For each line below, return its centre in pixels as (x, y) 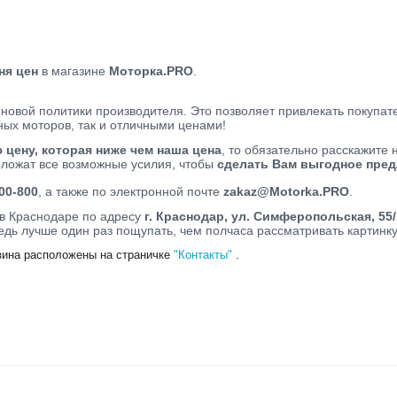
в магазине (74, 71)
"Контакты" (203, 254)
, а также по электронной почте (131, 191)
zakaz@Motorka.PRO (286, 191)
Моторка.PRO (151, 71)
